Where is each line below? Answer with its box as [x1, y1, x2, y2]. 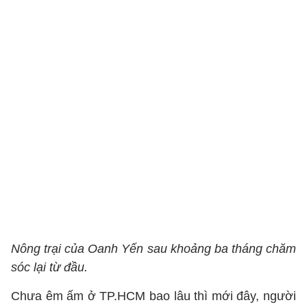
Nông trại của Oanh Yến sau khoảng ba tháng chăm [11, 242, 296, 256]
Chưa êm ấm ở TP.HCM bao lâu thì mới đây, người [11, 289, 296, 303]
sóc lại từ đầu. [11, 260, 88, 274]
